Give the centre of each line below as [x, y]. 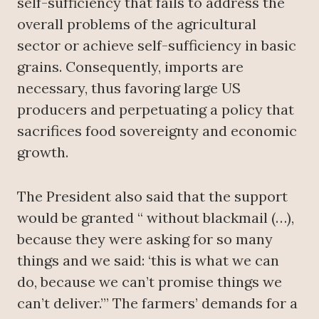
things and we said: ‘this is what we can [148, 261]
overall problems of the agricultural [137, 24]
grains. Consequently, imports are [130, 67]
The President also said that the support [152, 197]
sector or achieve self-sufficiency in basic [157, 46]
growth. [43, 152]
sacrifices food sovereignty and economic [157, 131]
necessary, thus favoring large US [129, 88]
